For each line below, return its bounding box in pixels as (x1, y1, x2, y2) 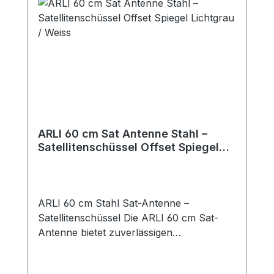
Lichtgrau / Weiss (38, 154, 133, 167)
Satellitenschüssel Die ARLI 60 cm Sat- (38, 212, 218, 224)
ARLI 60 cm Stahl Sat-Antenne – (38, 197, 189, 209)
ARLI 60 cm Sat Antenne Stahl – (38, 127, 207, 140)
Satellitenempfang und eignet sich (38, 241, 194, 253)
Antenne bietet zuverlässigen (38, 226, 172, 239)
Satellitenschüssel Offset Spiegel (38, 141, 219, 154)
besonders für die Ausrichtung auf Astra (38, 256, 226, 268)
